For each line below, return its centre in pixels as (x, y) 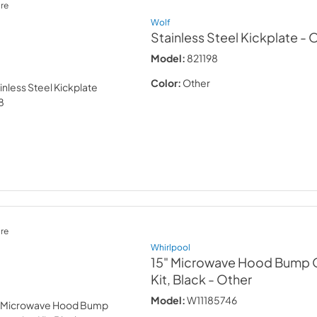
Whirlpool (171, 247)
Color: (166, 82)
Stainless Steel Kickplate (225, 37)
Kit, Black (179, 279)
